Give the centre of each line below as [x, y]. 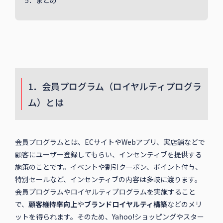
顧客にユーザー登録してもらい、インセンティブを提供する [108, 155]
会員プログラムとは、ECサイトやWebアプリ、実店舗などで [110, 142]
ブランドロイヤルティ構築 [125, 204]
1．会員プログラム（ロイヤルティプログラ [114, 86]
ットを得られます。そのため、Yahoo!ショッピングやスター [109, 217]
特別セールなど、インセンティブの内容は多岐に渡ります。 [108, 179]
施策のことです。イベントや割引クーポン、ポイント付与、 [108, 167]
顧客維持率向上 [53, 204]
